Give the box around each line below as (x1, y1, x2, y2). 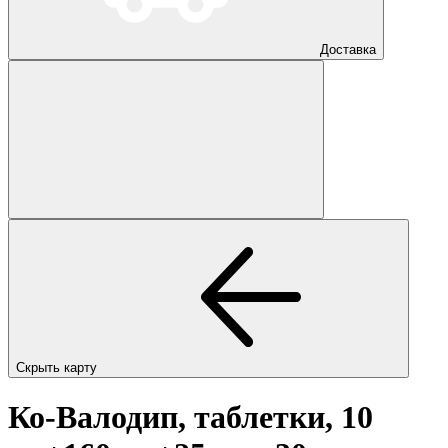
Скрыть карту (16, 359, 101, 375)
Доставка (320, 41, 376, 57)
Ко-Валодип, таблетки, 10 (8, 399, 373, 436)
